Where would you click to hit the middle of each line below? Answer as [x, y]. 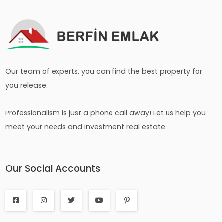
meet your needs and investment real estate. [86, 127]
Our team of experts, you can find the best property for [104, 71]
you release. [27, 85]
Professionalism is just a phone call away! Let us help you [106, 113]
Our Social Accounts [53, 168]
